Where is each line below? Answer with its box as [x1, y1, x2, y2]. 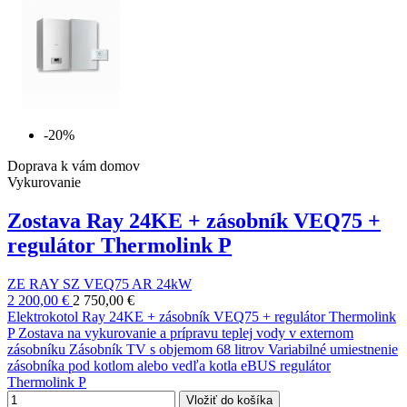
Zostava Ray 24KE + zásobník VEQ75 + [7, 209, 381, 233]
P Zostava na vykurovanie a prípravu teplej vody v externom [7, 325, 353, 342]
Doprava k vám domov [7, 158, 140, 174]
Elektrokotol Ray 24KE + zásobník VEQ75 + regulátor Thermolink [7, 309, 396, 325]
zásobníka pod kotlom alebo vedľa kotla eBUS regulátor [7, 358, 331, 374]
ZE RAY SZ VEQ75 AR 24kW [7, 276, 192, 293]
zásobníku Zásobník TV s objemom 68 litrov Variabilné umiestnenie [7, 342, 398, 358]
